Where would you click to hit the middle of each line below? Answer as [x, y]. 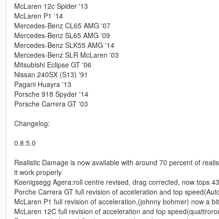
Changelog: [32, 123]
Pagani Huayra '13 [43, 84]
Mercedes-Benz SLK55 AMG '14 [64, 45]
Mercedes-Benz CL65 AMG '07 [62, 26]
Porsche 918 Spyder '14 [51, 94]
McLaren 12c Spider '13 [51, 6]
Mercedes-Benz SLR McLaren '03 [66, 55]
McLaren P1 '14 [38, 16]
